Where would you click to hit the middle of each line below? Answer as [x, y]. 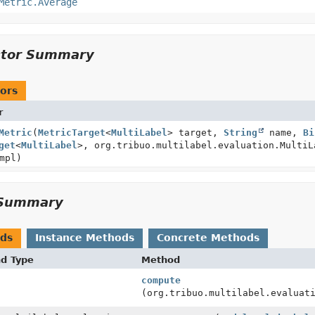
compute [161, 280]
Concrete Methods [208, 238]
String [240, 133]
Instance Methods [84, 238]
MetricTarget [71, 133]
